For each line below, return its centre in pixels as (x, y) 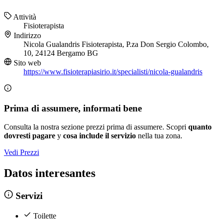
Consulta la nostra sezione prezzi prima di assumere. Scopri (96, 127)
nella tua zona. (159, 136)
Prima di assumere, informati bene (73, 108)
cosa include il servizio (99, 136)
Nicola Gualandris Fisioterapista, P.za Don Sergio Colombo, (116, 44)
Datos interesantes (50, 173)
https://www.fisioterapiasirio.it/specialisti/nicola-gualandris (113, 72)
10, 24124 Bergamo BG (61, 53)
